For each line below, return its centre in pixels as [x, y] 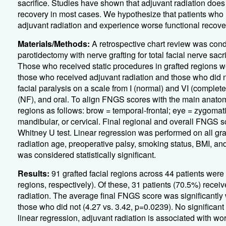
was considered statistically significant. [87, 155]
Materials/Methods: [53, 44]
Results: [33, 173]
